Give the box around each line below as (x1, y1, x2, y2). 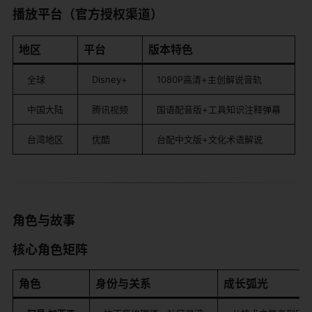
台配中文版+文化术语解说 (157, 133, 263, 145)
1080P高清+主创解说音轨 (157, 73, 262, 85)
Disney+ (92, 73, 127, 85)
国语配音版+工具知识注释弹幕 (157, 103, 281, 115)
